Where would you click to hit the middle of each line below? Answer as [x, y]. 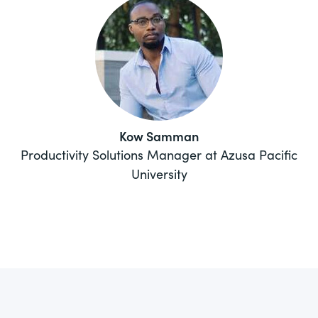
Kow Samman [159, 136]
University [159, 173]
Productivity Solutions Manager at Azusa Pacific [159, 154]
